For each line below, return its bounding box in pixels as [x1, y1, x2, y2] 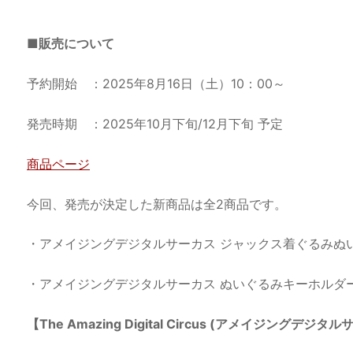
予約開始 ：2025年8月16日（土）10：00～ [27, 76, 285, 92]
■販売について [27, 35, 114, 52]
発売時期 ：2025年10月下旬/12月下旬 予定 [27, 115, 283, 132]
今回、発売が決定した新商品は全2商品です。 [27, 195, 287, 212]
